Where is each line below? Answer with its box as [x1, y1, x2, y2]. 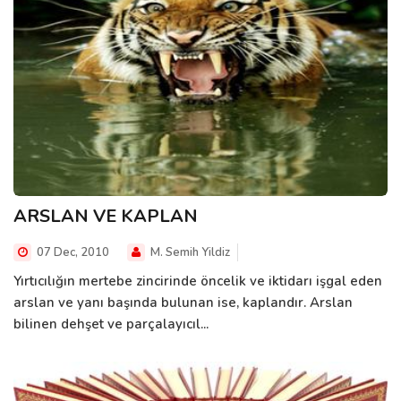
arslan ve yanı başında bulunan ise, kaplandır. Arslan [13, 293, 353, 311]
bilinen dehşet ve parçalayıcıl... [13, 314, 209, 333]
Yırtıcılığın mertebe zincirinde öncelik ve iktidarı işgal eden [13, 271, 382, 290]
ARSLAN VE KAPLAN [13, 203, 198, 228]
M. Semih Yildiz [148, 243, 230, 260]
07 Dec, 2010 [34, 243, 109, 260]
